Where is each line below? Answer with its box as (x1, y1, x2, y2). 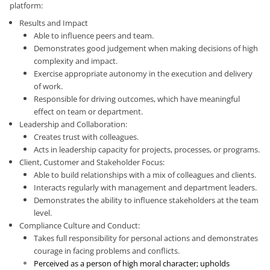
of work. (34, 81, 64, 92)
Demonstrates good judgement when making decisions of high (34, 43, 258, 54)
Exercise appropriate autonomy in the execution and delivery (34, 68, 253, 80)
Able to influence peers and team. (34, 30, 154, 42)
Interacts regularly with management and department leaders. (34, 182, 257, 193)
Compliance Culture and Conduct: (19, 220, 142, 231)
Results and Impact (19, 17, 88, 29)
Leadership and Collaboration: (19, 119, 127, 130)
